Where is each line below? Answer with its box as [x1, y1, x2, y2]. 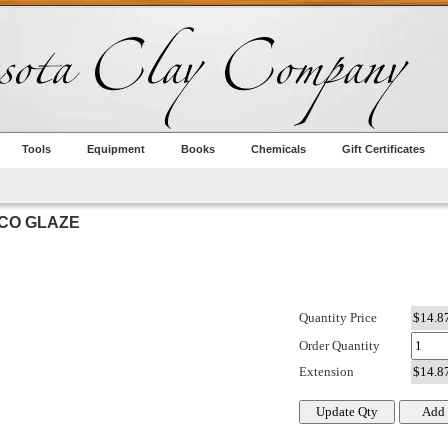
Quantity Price [299, 310, 377, 326]
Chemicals [251, 143, 306, 155]
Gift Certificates [342, 143, 425, 155]
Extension [299, 364, 354, 380]
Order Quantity [299, 338, 380, 354]
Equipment [87, 143, 145, 155]
